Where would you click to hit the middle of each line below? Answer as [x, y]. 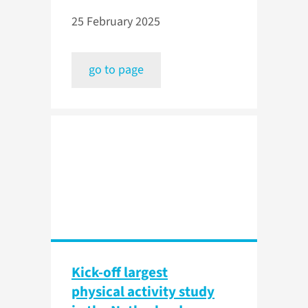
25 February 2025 [116, 22]
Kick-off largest [120, 273]
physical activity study [143, 292]
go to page [116, 70]
